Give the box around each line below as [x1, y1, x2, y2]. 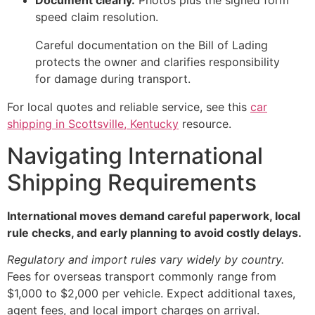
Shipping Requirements [7, 168, 257, 196]
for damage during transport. [35, 72, 191, 86]
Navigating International [7, 141, 263, 169]
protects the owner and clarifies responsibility [35, 55, 280, 70]
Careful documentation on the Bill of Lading [35, 38, 268, 53]
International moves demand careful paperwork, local [7, 208, 300, 223]
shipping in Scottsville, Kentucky [7, 117, 179, 131]
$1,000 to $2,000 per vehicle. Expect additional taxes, [7, 285, 295, 300]
